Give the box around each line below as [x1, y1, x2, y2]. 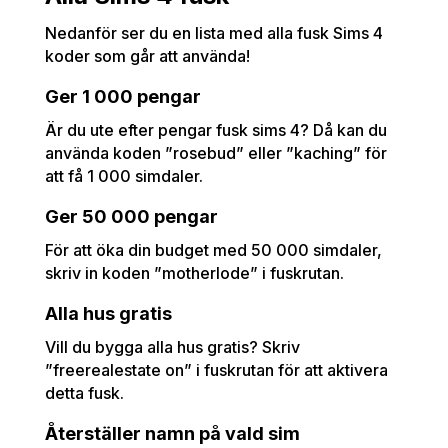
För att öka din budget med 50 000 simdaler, [44, 240, 382, 261]
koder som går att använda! [44, 46, 250, 67]
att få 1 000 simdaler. [44, 166, 203, 187]
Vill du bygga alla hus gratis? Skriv [44, 337, 300, 358]
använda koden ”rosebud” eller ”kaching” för [44, 143, 387, 164]
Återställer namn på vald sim [44, 423, 300, 445]
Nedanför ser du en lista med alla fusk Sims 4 [44, 23, 383, 44]
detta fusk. [44, 383, 124, 404]
